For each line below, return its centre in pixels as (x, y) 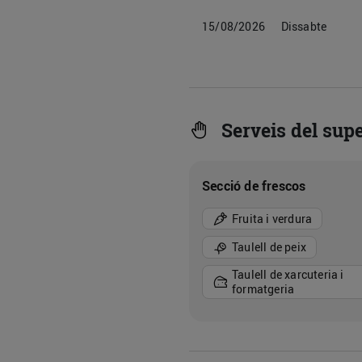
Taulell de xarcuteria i (288, 274)
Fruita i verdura (272, 218)
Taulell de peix (269, 246)
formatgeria (263, 288)
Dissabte (304, 26)
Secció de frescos (254, 186)
